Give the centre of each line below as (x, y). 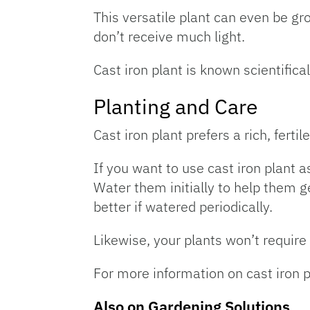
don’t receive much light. (169, 36)
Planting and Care (175, 106)
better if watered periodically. (183, 207)
